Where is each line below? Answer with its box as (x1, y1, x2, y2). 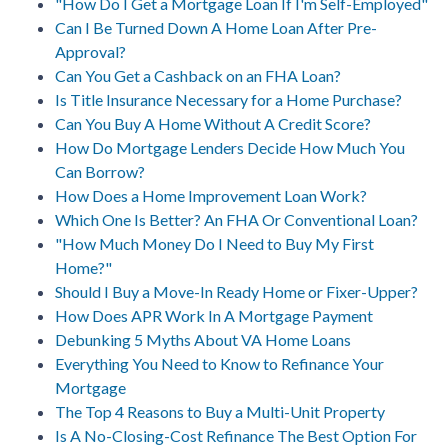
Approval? (55, 41, 126, 61)
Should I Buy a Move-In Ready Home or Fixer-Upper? (55, 281, 418, 301)
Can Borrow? (55, 161, 145, 181)
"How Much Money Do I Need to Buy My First (55, 233, 374, 253)
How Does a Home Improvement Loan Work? (55, 185, 367, 205)
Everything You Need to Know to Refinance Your (55, 353, 384, 373)
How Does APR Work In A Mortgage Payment (55, 305, 373, 325)
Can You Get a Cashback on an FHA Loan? (55, 65, 341, 85)
